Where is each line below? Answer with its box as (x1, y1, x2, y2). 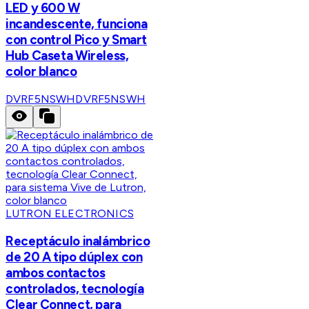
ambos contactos (6, 264, 106, 281)
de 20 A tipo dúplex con (6, 248, 143, 265)
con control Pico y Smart (6, 32, 148, 48)
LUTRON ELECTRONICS (6, 206, 134, 220)
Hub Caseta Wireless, (6, 48, 129, 64)
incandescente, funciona (6, 16, 148, 32)
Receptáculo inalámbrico (6, 232, 150, 249)
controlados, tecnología (6, 280, 144, 297)
